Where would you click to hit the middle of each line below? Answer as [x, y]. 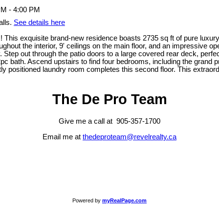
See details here [39, 23]
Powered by [87, 200]
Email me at [63, 137]
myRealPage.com [124, 200]
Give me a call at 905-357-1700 [109, 121]
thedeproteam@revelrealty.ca [130, 137]
